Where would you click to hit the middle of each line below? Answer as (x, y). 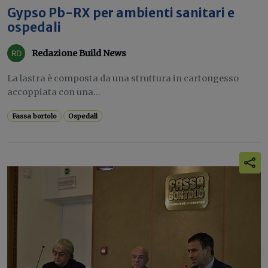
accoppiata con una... (54, 92)
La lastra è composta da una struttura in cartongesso (123, 78)
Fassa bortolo (35, 116)
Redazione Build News (79, 53)
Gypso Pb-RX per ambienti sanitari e (121, 13)
